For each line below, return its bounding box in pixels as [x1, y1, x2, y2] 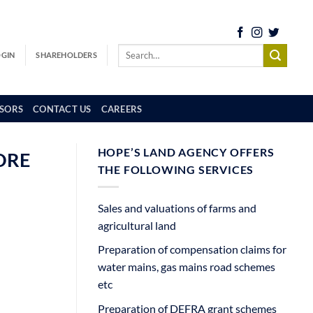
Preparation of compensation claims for [97, 242, 286, 256]
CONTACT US [33, 103, 92, 115]
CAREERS [101, 103, 143, 115]
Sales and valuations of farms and [97, 201, 256, 214]
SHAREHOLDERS [36, 50, 97, 60]
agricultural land [97, 218, 176, 232]
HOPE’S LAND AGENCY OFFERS [97, 145, 275, 159]
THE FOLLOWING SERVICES [97, 163, 254, 176]
